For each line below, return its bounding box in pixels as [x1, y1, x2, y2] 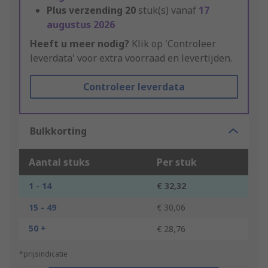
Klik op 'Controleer [129, 37, 216, 51]
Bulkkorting [30, 124, 87, 138]
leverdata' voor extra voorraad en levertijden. [30, 51, 232, 65]
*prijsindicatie [19, 249, 68, 260]
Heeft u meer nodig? [30, 37, 129, 51]
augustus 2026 [47, 18, 115, 32]
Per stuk [157, 156, 197, 169]
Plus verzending [47, 4, 123, 17]
